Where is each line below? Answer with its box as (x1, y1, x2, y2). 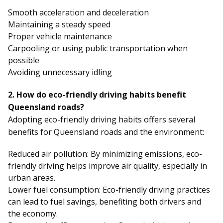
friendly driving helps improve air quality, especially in (8, 160, 207, 172)
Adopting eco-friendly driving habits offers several (8, 114, 195, 125)
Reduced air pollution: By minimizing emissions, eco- (8, 148, 202, 160)
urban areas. (8, 172, 55, 184)
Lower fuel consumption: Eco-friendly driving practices (8, 184, 210, 196)
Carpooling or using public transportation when (8, 43, 188, 54)
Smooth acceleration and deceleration (8, 7, 149, 18)
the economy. (8, 208, 58, 220)
